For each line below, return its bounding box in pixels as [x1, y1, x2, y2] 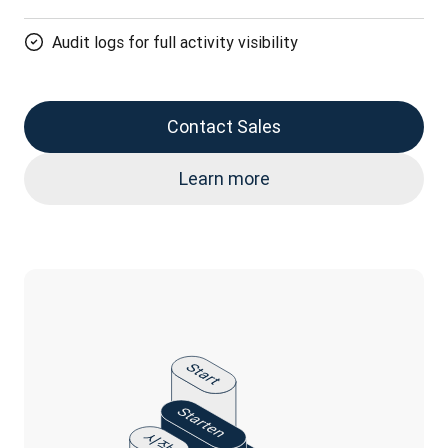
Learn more [178, 166, 270, 190]
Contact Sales [167, 114, 281, 138]
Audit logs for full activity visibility [52, 31, 298, 52]
